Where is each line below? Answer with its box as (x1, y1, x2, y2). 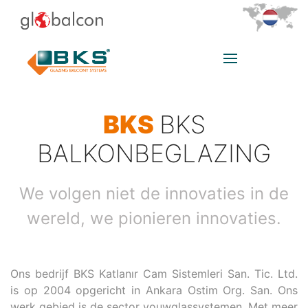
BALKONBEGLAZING (37, 138, 271, 168)
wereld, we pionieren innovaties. (27, 208, 281, 228)
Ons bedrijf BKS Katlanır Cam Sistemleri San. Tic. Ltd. (10, 267, 298, 280)
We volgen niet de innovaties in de (19, 184, 289, 203)
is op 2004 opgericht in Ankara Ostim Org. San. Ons (10, 283, 298, 297)
